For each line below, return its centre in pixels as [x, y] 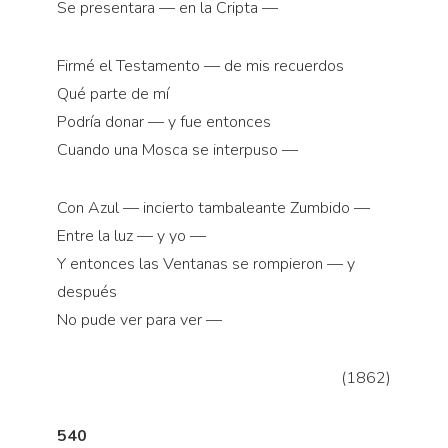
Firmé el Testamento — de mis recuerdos [200, 66]
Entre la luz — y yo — [131, 236]
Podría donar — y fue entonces [163, 122]
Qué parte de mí [112, 94]
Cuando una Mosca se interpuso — [177, 150]
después [86, 292]
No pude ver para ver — [139, 320]
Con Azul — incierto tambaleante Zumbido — [213, 208]
